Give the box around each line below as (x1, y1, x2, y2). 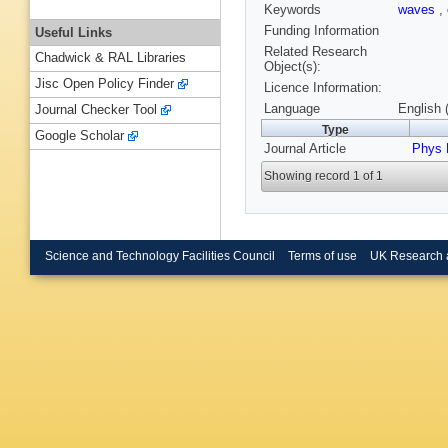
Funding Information (264, 23, 379, 39)
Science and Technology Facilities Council (45, 249, 275, 262)
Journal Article (264, 141, 346, 157)
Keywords (264, 2, 321, 18)
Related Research (264, 44, 367, 60)
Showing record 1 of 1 (264, 169, 384, 184)
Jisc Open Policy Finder (35, 76, 174, 92)
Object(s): (264, 59, 321, 75)
